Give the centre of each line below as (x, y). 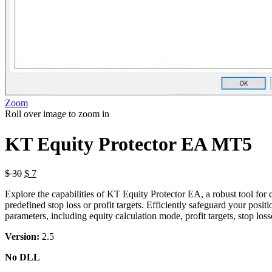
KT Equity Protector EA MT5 (128, 144)
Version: (22, 237)
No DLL (22, 257)
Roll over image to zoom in (57, 114)
